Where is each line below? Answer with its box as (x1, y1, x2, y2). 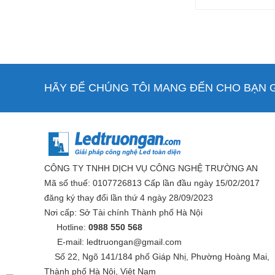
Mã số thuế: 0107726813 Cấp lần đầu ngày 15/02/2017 (44, 178, 260, 188)
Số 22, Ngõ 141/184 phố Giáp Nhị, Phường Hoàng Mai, (52, 252, 269, 262)
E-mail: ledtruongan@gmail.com (55, 237, 182, 247)
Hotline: (54, 222, 88, 233)
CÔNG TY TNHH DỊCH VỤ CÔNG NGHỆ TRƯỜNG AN (44, 163, 258, 174)
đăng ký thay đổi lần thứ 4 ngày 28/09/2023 (44, 193, 213, 203)
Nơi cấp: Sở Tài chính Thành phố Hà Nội (44, 207, 203, 218)
